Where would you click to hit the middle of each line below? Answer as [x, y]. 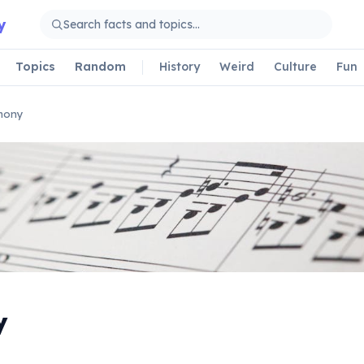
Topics [35, 66]
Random [100, 66]
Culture [295, 66]
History [180, 66]
